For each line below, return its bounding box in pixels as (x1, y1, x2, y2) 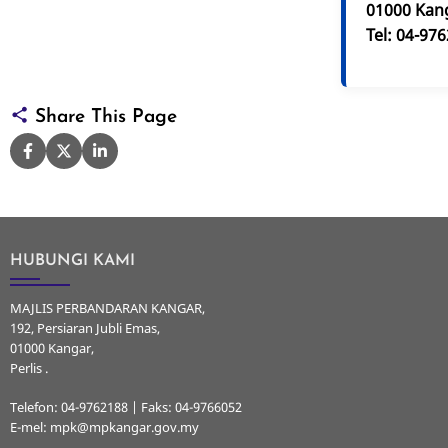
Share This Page (29, 107, 177, 127)
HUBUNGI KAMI (10, 252, 135, 269)
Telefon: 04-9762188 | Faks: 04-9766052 (10, 397, 242, 416)
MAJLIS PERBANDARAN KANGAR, (10, 298, 205, 317)
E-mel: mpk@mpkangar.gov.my (10, 417, 199, 436)
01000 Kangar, (10, 338, 94, 357)
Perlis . (10, 358, 48, 377)
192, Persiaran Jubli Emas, (10, 318, 160, 337)
